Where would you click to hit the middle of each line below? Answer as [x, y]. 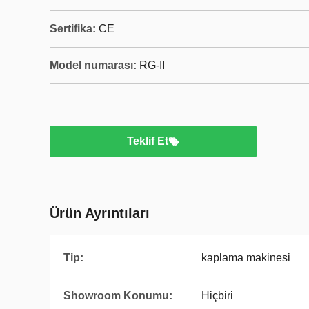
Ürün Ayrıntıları [100, 213]
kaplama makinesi [246, 258]
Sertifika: [73, 29]
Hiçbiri [217, 296]
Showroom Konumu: [118, 296]
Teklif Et [148, 141]
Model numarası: [93, 65]
